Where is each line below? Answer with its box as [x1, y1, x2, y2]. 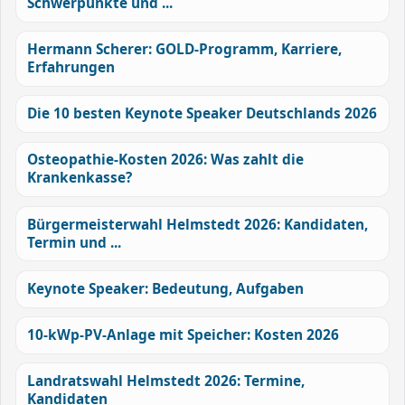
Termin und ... [26, 232, 121, 252]
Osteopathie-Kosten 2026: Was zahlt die [26, 150, 304, 170]
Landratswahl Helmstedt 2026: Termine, [26, 371, 305, 391]
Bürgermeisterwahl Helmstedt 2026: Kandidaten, [26, 214, 368, 234]
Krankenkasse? [26, 168, 132, 188]
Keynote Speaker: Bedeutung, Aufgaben [26, 278, 304, 298]
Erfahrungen [26, 58, 115, 78]
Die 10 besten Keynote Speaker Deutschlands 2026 [26, 104, 377, 124]
